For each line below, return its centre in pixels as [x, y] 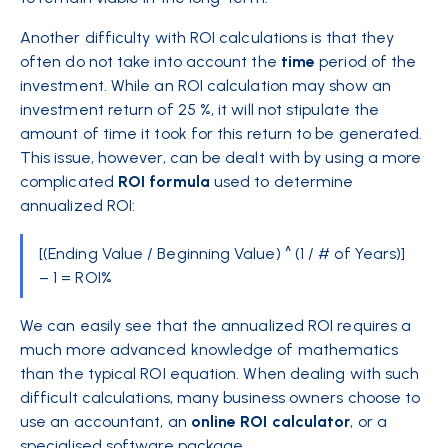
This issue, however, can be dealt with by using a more [221, 157]
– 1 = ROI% [75, 277]
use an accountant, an [105, 421]
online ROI [229, 421]
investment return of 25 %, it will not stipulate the [200, 109]
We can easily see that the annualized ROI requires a [216, 325]
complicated [69, 181]
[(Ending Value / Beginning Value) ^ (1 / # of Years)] [222, 253]
